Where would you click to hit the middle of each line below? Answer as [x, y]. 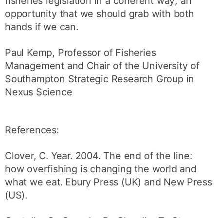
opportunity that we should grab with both [100, 14]
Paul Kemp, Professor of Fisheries [81, 52]
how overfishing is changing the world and [101, 169]
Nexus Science [39, 92]
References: [32, 130]
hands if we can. [42, 27]
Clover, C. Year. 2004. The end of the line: [99, 156]
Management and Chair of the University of [102, 65]
